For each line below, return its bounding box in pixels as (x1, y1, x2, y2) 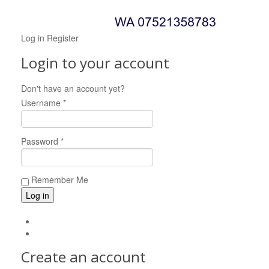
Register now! (127, 82, 180, 94)
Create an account (21, 247, 146, 267)
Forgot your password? (36, 215, 124, 228)
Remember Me (29, 174, 88, 186)
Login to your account (21, 53, 169, 73)
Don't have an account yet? (21, 82, 127, 94)
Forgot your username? (36, 227, 126, 240)
